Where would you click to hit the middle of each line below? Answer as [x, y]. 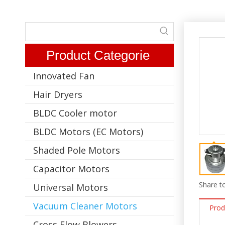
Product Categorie [98, 55]
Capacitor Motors [71, 168]
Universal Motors [71, 187]
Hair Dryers [58, 94]
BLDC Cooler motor [75, 113]
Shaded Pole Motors [77, 150]
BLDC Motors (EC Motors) [88, 131]
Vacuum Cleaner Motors [85, 206]
